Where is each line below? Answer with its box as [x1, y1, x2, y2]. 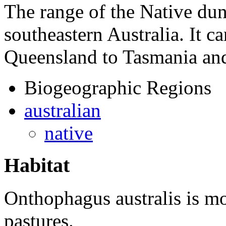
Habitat [4, 154, 70, 177]
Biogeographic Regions [24, 76, 211, 98]
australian [24, 99, 101, 121]
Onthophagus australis [4, 187, 181, 209]
